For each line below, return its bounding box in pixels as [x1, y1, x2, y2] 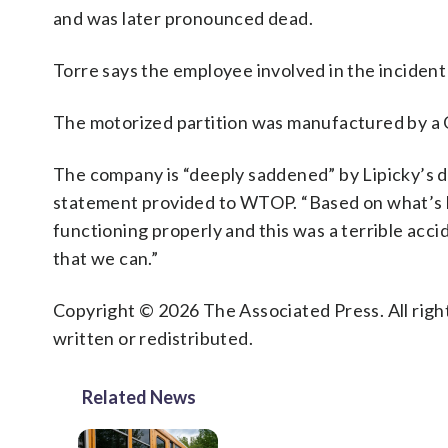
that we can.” [53, 247, 159, 269]
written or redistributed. [53, 327, 253, 349]
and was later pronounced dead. [53, 7, 313, 29]
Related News [82, 386, 196, 408]
